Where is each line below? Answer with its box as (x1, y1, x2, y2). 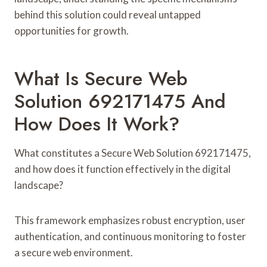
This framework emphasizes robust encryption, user (14, 213, 246, 226)
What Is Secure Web (14, 64, 188, 92)
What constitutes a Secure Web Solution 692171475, (14, 146, 251, 159)
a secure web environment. (14, 246, 133, 259)
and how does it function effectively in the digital (14, 162, 231, 175)
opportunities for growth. (14, 24, 129, 37)
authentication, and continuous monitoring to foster (14, 229, 246, 243)
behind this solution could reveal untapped (14, 8, 201, 21)
